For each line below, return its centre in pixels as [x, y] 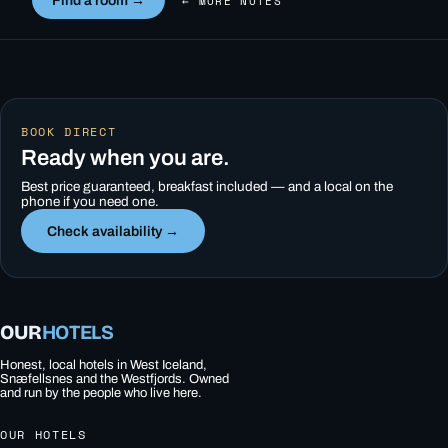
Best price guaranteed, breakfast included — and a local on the [207, 186]
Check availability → [113, 231]
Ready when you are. [125, 157]
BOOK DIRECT [69, 131]
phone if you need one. [90, 201]
